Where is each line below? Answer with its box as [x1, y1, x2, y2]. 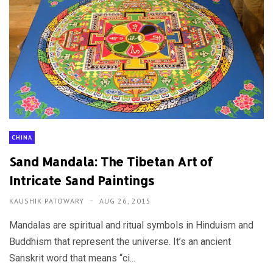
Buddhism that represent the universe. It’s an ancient [9, 236, 231, 248]
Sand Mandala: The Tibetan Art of [9, 154, 213, 170]
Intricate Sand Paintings [9, 172, 154, 189]
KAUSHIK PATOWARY [9, 196, 87, 206]
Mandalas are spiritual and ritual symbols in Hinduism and [9, 219, 253, 232]
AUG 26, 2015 [99, 196, 151, 206]
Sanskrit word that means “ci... [9, 252, 135, 264]
